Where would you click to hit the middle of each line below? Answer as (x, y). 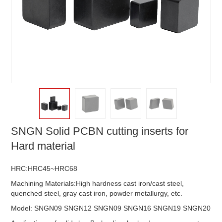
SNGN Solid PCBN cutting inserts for (100, 131)
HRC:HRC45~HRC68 (44, 168)
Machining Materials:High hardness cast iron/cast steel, (98, 183)
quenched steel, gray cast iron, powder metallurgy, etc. (97, 193)
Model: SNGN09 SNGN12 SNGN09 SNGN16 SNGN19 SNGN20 (111, 208)
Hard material (43, 146)
